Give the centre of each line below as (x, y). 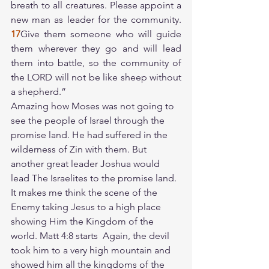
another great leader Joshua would (86, 164)
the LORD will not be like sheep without (96, 77)
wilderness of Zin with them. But (80, 149)
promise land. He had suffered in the (90, 135)
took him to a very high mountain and (92, 250)
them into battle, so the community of (96, 63)
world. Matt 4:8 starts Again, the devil (91, 236)
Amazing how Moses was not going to (94, 106)
